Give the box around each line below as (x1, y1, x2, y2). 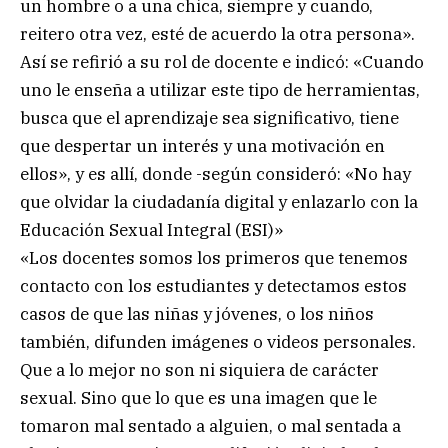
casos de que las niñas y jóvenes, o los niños (20, 302, 374, 325)
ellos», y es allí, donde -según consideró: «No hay (20, 162, 411, 185)
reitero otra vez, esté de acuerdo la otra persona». (20, 22, 415, 45)
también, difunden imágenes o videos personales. (20, 330, 416, 353)
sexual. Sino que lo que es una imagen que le (20, 386, 377, 409)
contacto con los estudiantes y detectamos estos (20, 274, 407, 297)
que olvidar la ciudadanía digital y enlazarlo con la (20, 190, 418, 213)
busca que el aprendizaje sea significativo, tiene (20, 106, 399, 129)
